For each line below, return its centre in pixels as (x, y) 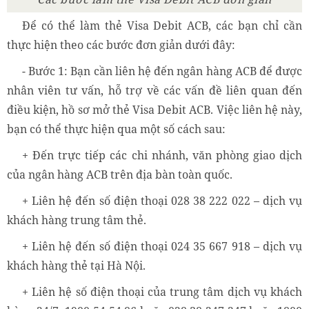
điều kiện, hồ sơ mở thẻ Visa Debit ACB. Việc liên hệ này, (154, 110)
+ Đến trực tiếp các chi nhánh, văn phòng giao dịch (162, 156)
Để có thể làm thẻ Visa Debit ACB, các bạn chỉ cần (162, 26)
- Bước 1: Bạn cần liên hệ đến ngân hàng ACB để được (162, 71)
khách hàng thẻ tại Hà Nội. (76, 266)
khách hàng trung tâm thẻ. (77, 220)
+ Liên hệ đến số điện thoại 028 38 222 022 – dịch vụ (162, 201)
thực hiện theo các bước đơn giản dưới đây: (121, 45)
